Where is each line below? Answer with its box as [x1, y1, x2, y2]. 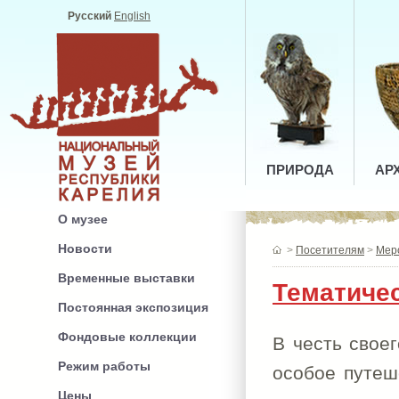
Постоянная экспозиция [58, 300, 208, 314]
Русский [68, 10, 111, 22]
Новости [58, 241, 112, 256]
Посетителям [296, 244, 364, 256]
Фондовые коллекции [58, 330, 197, 344]
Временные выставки [58, 271, 195, 285]
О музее [58, 212, 108, 226]
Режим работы [58, 359, 151, 373]
